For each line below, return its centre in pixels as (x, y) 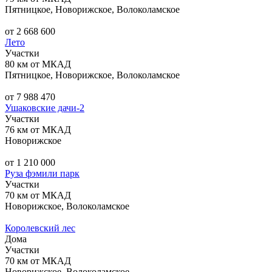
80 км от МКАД (38, 64)
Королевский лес (40, 228)
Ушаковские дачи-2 (45, 107)
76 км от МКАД (38, 129)
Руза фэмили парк (42, 173)
